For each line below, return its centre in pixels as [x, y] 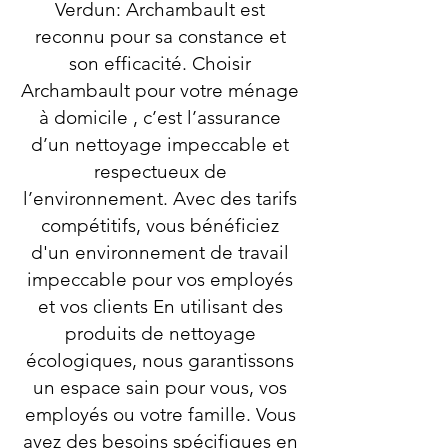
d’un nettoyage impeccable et [160, 144]
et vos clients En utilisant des [160, 306]
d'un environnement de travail [160, 252]
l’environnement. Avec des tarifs [160, 198]
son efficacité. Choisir [160, 63]
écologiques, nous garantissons [160, 360]
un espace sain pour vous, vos [160, 387]
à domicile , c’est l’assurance [160, 117]
